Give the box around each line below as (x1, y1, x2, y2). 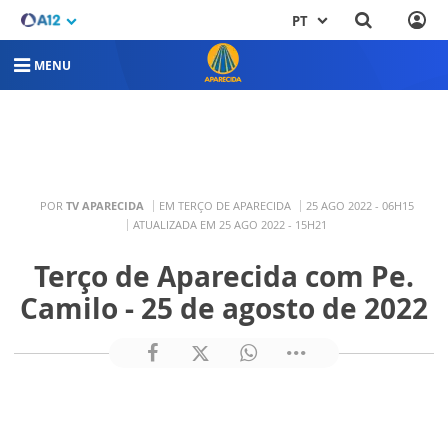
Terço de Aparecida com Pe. (34, 257, 414, 295)
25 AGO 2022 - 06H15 (305, 197, 414, 213)
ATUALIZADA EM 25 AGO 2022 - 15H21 (132, 216, 327, 232)
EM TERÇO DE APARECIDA (158, 197, 291, 213)
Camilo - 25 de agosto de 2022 (20, 289, 428, 327)
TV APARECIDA (65, 197, 144, 213)
